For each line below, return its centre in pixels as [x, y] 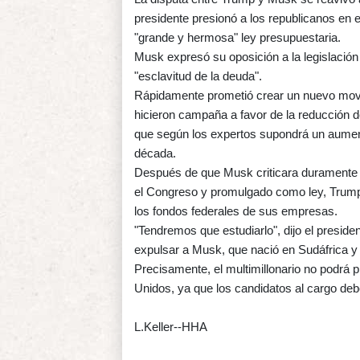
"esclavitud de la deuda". [198, 76]
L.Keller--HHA [171, 326]
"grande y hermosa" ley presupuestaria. [237, 37]
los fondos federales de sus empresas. [236, 211]
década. [155, 153]
